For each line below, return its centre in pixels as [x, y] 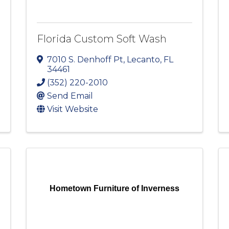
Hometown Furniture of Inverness [114, 189]
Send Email [70, 96]
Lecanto [143, 60]
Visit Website [72, 109]
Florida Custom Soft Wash [101, 39]
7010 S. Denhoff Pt [85, 60]
